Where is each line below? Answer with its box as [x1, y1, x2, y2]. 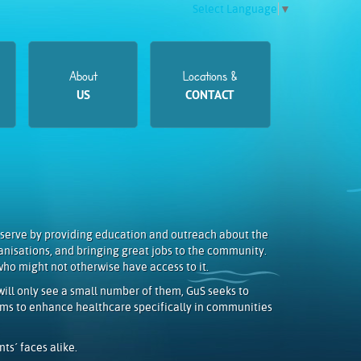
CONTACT [185, 87, 235, 102]
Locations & [182, 68, 238, 84]
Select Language [193, 2, 277, 16]
